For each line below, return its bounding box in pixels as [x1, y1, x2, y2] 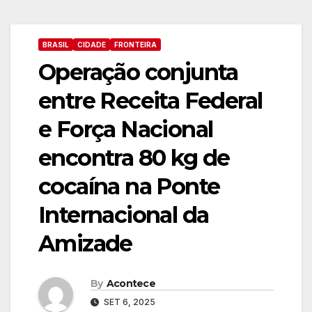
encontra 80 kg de [38, 144, 230, 171]
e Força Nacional [38, 116, 213, 143]
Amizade [38, 230, 132, 257]
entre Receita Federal [38, 87, 263, 114]
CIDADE [77, 40, 106, 49]
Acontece [106, 276, 156, 290]
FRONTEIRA [114, 40, 157, 49]
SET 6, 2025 [102, 296, 155, 307]
